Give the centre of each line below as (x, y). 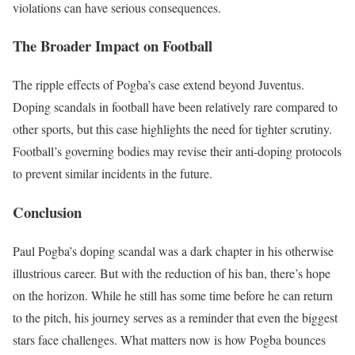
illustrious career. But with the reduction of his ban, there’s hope (172, 273)
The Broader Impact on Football (113, 46)
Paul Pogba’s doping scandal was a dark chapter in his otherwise (173, 250)
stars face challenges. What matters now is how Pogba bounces (169, 339)
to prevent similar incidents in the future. (113, 174)
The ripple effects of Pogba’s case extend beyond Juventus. (158, 85)
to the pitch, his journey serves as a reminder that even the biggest (175, 317)
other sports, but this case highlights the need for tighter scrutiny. (172, 129)
